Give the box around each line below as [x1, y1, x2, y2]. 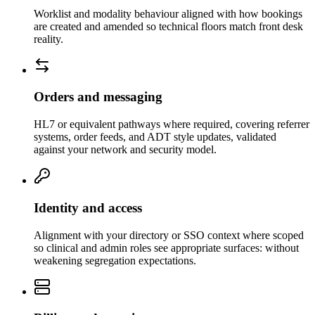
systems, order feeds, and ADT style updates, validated [34, 131, 276, 143]
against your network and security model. [34, 143, 217, 156]
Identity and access [34, 200, 142, 215]
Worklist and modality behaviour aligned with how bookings [34, 7, 302, 20]
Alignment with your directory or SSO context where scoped [34, 229, 304, 241]
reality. [34, 32, 63, 45]
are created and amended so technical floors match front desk [34, 20, 303, 32]
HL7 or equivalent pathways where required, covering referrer [34, 118, 309, 131]
